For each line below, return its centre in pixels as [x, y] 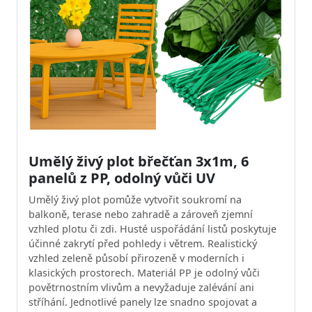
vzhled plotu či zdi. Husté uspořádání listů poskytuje [153, 228]
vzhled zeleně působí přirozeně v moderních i [136, 258]
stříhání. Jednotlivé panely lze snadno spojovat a [143, 302]
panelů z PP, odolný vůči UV [122, 178]
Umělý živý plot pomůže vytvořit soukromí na [135, 199]
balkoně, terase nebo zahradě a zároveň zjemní [141, 214]
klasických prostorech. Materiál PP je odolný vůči [144, 272]
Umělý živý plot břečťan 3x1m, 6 [139, 161]
